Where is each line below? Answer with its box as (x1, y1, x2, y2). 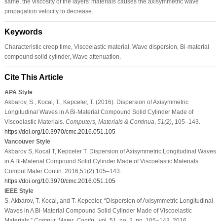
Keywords (4, 27, 42, 36)
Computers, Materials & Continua (65, 118, 154, 125)
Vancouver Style (4, 138, 50, 145)
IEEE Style (4, 187, 34, 194)
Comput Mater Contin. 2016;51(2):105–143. (4, 167, 121, 175)
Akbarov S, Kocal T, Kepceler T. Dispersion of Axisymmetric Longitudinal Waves (4, 147, 216, 155)
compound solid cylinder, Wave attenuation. (4, 53, 121, 60)
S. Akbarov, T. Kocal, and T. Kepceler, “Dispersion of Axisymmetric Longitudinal (4, 197, 213, 204)
